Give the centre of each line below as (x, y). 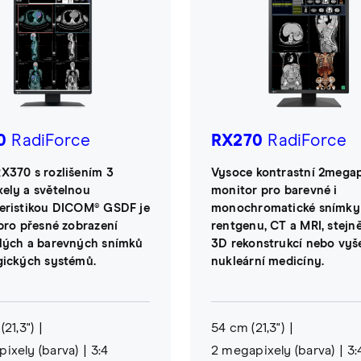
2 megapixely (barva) (273, 350)
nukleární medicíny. (268, 261)
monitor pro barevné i (274, 190)
